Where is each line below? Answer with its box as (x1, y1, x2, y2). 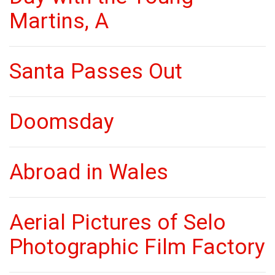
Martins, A (9, 9, 109, 34)
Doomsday (9, 109, 114, 134)
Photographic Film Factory (9, 234, 265, 260)
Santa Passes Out (9, 59, 182, 84)
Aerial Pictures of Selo (9, 210, 226, 235)
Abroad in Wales (9, 160, 168, 185)
